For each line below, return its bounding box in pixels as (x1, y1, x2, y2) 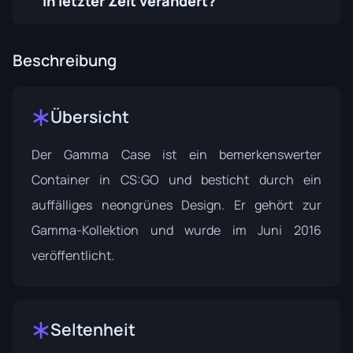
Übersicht (50, 106, 129, 128)
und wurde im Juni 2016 (139, 221, 321, 240)
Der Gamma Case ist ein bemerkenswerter (32, 146, 321, 164)
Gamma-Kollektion (32, 221, 139, 240)
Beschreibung (13, 50, 117, 72)
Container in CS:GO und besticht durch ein (32, 171, 321, 189)
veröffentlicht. (32, 247, 114, 265)
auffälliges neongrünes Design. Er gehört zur (32, 196, 321, 214)
